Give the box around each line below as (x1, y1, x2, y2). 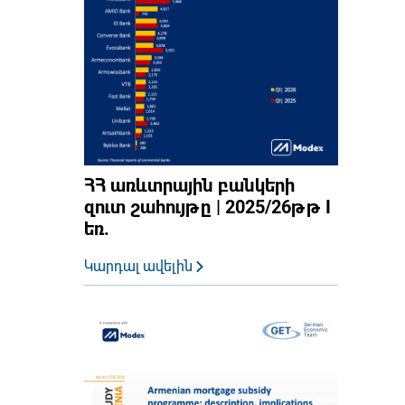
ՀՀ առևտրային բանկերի (83, 174, 295, 196)
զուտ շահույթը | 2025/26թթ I (83, 195, 331, 218)
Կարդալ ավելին (83, 257, 196, 275)
